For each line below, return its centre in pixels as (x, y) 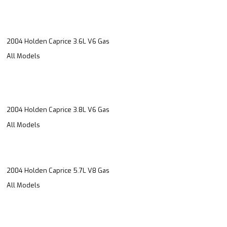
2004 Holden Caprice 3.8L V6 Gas (58, 110)
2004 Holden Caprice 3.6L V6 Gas (58, 41)
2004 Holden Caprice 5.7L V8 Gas (58, 170)
